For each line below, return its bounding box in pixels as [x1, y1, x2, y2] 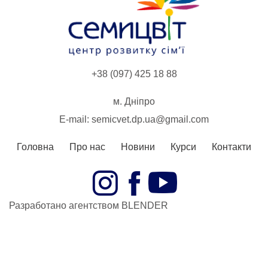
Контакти [212, 142, 251, 153]
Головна [17, 142, 54, 153]
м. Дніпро [113, 96, 155, 107]
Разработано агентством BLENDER [9, 200, 168, 211]
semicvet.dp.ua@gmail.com [92, 114, 209, 125]
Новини [121, 142, 155, 153]
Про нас [69, 142, 105, 153]
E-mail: [59, 114, 92, 125]
